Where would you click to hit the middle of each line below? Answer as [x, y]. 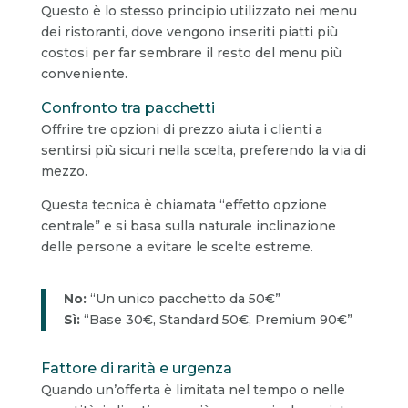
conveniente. [84, 73]
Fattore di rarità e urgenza [136, 368]
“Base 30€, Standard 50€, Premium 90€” [216, 319]
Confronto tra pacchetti [127, 107]
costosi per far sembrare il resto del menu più [191, 52]
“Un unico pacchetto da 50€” [183, 298]
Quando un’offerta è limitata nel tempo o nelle [193, 389]
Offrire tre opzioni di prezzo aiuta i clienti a [181, 129]
